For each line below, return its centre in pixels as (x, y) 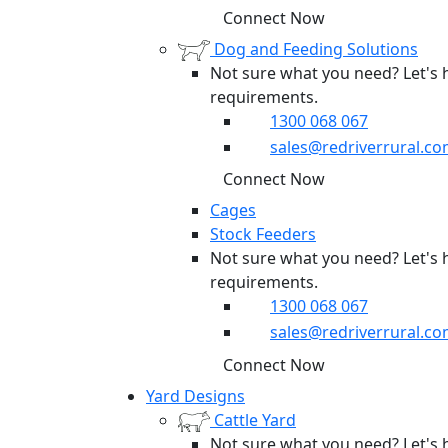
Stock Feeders (263, 234)
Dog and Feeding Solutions (316, 48)
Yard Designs (195, 395)
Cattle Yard (255, 419)
